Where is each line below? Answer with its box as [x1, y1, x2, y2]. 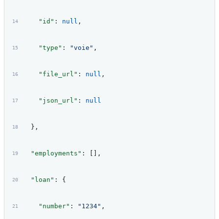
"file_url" [22, 70, 78, 78]
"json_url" [22, 97, 78, 105]
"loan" [22, 176, 54, 184]
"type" [22, 44, 62, 52]
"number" [22, 202, 70, 210]
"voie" [69, 44, 93, 52]
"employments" [22, 150, 82, 157]
